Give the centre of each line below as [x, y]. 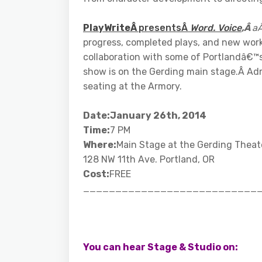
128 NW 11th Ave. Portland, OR [149, 160]
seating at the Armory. [132, 87]
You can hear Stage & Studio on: [161, 247]
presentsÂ [164, 28]
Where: [100, 145]
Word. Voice [216, 28]
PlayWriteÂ [111, 28]
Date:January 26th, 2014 [145, 116]
